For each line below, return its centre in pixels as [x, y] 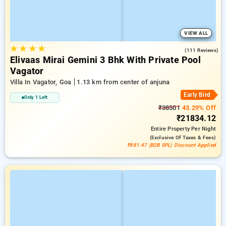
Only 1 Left [36, 97]
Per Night [204, 129]
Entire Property [171, 129]
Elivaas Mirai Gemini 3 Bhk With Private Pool [105, 60]
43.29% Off [198, 108]
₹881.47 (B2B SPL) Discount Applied [172, 145]
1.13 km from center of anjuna [123, 82]
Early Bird [197, 95]
